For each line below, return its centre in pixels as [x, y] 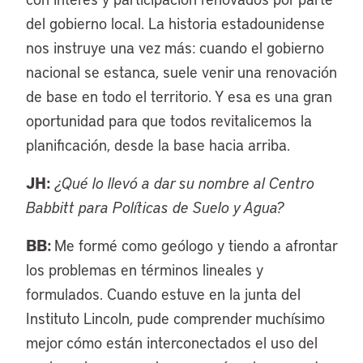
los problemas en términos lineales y [145, 269]
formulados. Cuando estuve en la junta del [163, 294]
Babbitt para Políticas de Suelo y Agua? [155, 207]
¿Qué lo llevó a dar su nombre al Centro [185, 183]
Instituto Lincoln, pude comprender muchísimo [175, 318]
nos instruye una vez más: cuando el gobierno [175, 47]
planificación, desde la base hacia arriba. [158, 145]
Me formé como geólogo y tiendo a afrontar [196, 245]
